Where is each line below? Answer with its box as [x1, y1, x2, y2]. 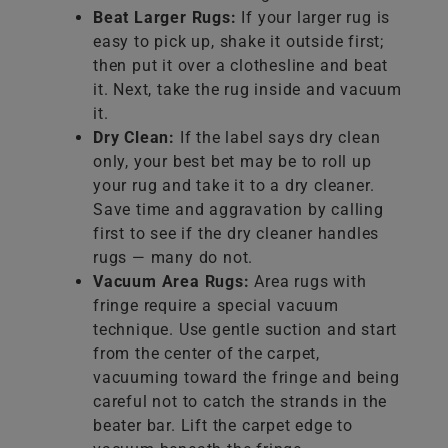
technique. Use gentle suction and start [93, 320, 398, 340]
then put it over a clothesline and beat [93, 56, 389, 76]
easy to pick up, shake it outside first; [93, 32, 384, 52]
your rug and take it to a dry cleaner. [93, 176, 375, 196]
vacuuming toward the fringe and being [93, 368, 400, 388]
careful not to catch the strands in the [93, 392, 388, 412]
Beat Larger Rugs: [93, 8, 237, 28]
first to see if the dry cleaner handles [93, 224, 380, 244]
